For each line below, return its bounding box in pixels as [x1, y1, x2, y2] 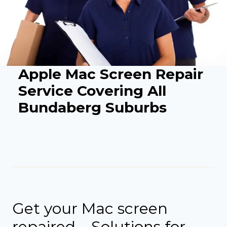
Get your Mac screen [12, 199, 168, 218]
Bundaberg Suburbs [18, 98, 167, 116]
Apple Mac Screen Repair [18, 65, 203, 83]
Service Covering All [18, 82, 166, 99]
